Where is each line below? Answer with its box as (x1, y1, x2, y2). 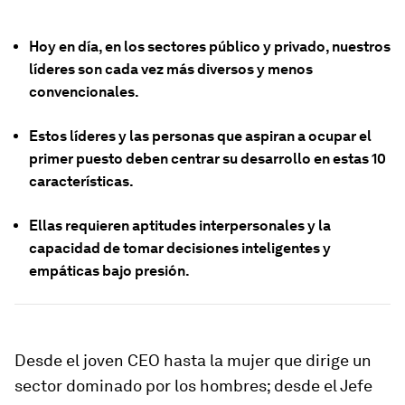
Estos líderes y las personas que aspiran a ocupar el (29, 127, 372, 145)
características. (29, 173, 134, 190)
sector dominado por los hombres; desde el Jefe (14, 376, 372, 395)
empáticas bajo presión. (29, 262, 190, 279)
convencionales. (29, 83, 139, 100)
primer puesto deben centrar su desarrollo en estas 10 (29, 150, 386, 167)
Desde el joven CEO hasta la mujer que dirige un (14, 351, 372, 370)
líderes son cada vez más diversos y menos (29, 61, 313, 78)
